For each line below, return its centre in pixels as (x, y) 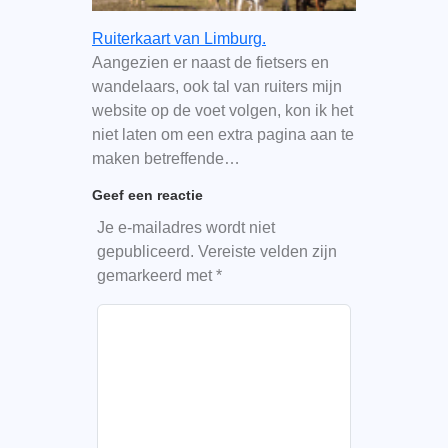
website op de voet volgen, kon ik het (222, 110)
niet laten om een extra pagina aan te (222, 134)
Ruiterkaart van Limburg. (178, 38)
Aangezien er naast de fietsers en (210, 62)
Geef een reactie (147, 194)
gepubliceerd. (145, 251)
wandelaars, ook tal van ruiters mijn (216, 86)
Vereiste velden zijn (267, 251)
